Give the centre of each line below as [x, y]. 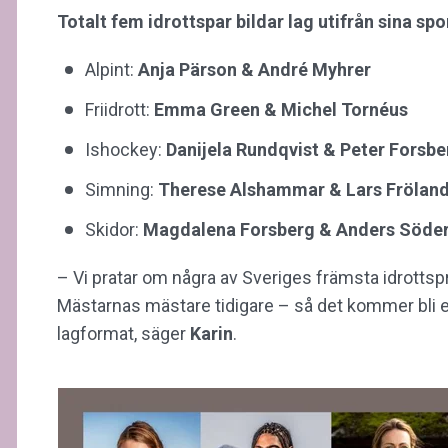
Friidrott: [119, 109]
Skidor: [114, 229]
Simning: [121, 189]
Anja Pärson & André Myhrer [254, 69]
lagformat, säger [123, 333]
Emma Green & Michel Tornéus [281, 109]
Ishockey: [125, 149]
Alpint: [111, 69]
